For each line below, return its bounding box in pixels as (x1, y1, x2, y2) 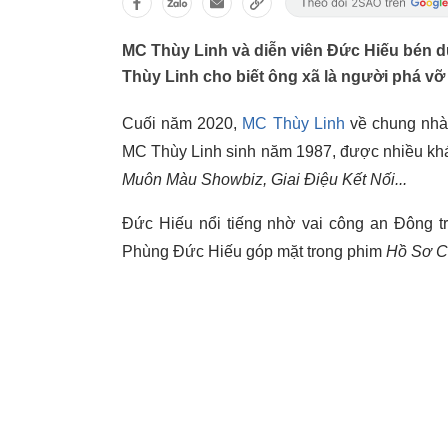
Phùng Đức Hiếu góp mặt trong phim (122, 243, 386, 260)
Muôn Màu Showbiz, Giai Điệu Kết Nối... (122, 171, 407, 188)
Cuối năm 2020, (122, 115, 243, 132)
